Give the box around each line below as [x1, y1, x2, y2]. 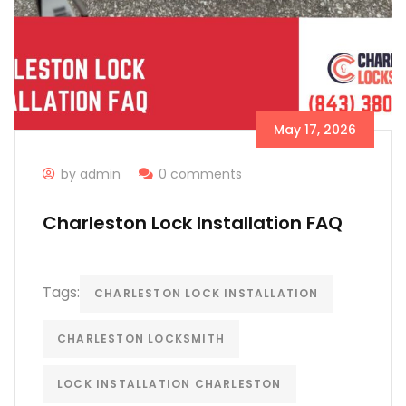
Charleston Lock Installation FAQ [43, 210, 343, 237]
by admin [61, 165, 121, 184]
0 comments [159, 165, 242, 184]
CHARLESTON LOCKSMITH [57, 331, 225, 347]
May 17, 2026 [274, 121, 356, 140]
